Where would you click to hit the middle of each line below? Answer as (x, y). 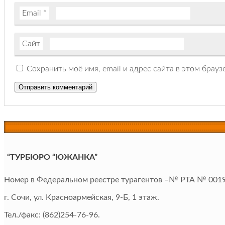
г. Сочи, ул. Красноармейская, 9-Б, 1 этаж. (82, 198)
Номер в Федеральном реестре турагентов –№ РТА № (106, 180)
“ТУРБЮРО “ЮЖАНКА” (52, 157)
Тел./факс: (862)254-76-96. (52, 215)
